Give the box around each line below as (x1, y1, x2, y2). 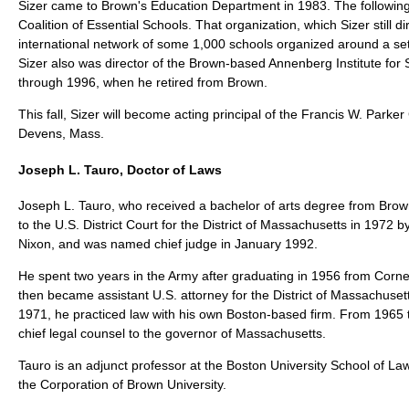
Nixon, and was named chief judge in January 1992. (18, 236, 318, 252)
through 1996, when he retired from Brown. (18, 75, 267, 90)
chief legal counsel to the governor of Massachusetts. (18, 326, 326, 341)
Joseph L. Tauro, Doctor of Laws (18, 162, 222, 177)
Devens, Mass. (18, 126, 104, 142)
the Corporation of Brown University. (18, 377, 226, 393)
